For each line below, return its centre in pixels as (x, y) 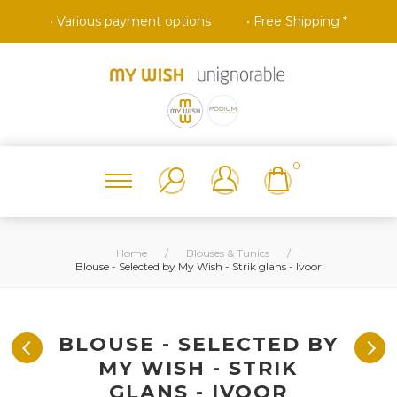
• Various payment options (130, 21)
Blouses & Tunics (227, 253)
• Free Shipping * (297, 21)
